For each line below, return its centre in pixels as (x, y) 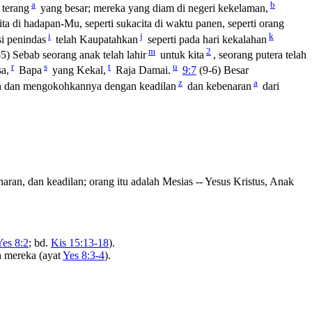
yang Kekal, (78, 70)
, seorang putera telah (260, 55)
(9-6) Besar (223, 70)
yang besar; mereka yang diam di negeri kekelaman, (153, 8)
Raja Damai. (142, 70)
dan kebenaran (218, 86)
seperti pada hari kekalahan (206, 40)
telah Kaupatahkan (95, 40)
